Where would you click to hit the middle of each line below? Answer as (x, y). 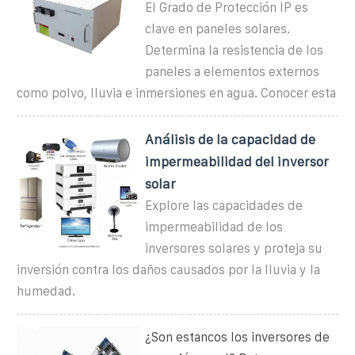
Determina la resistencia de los (235, 50)
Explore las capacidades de (224, 205)
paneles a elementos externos (233, 71)
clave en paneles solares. (218, 29)
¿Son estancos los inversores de (238, 337)
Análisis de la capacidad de (231, 139)
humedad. (46, 291)
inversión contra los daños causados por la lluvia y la (168, 269)
